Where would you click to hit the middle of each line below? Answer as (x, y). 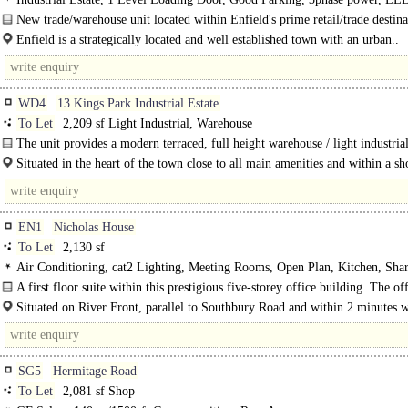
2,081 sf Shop (97, 391)
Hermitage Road (95, 371)
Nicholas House (94, 227)
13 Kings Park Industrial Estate (138, 103)
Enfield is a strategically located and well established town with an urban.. (208, 40)
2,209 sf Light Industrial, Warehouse (156, 123)
